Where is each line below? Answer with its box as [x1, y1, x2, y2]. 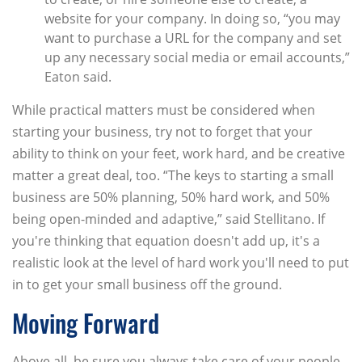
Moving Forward [12, 305, 159, 342]
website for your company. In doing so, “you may [44, 10, 340, 28]
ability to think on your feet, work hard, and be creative [12, 145, 345, 163]
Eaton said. [44, 68, 112, 86]
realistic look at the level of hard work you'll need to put [12, 254, 349, 272]
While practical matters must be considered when [12, 101, 315, 120]
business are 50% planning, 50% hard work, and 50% [12, 188, 330, 207]
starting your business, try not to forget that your [12, 123, 313, 141]
